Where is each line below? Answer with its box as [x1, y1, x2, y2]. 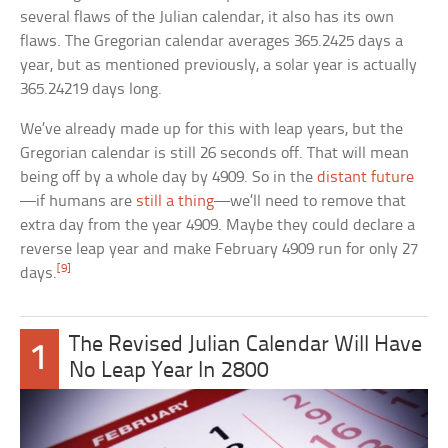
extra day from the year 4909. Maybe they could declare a [20, 217, 416, 235]
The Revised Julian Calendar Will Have [68, 334, 422, 358]
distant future [317, 169, 415, 187]
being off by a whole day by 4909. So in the [20, 169, 318, 187]
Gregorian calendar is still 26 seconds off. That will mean [20, 145, 410, 163]
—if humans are [20, 193, 137, 211]
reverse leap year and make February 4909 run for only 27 [20, 241, 419, 259]
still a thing [136, 193, 215, 211]
